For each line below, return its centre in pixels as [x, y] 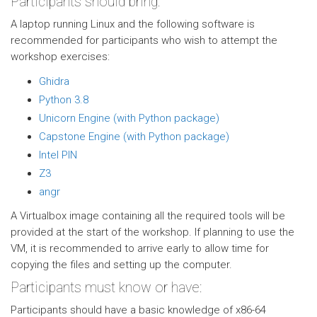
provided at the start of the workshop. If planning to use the [152, 232]
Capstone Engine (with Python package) [134, 137]
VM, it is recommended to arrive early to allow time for [140, 248]
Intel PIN [58, 155]
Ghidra [54, 81]
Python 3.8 [64, 100]
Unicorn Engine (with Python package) [129, 118]
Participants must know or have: [106, 288]
